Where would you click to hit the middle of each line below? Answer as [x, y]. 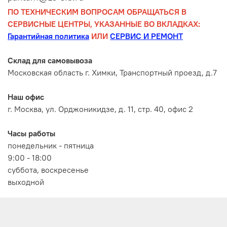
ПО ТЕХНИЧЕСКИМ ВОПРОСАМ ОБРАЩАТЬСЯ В [97, 11]
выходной [26, 182]
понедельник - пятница [51, 145]
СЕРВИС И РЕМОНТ [146, 36]
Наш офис [26, 97]
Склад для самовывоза [50, 60]
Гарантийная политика [48, 36]
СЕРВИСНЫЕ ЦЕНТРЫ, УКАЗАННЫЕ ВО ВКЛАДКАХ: [104, 24]
